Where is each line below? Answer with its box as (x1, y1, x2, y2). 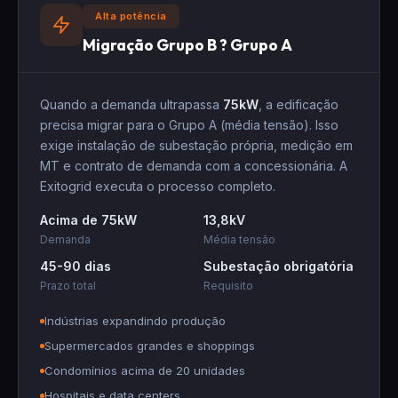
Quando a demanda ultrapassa (40, 97, 223, 112)
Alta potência (95, 10, 167, 22)
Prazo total (40, 279, 96, 292)
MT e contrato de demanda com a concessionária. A (40, 158, 347, 173)
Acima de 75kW (40, 212, 137, 227)
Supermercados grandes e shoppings (44, 338, 255, 353)
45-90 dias (40, 259, 111, 274)
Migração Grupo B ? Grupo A (83, 35, 292, 55)
